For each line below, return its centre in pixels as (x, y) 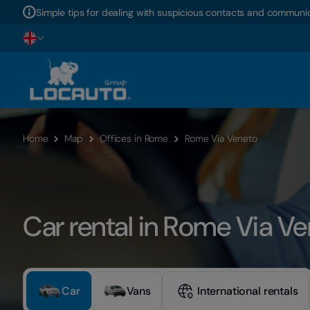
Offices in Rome (134, 138)
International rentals (247, 291)
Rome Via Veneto (221, 138)
